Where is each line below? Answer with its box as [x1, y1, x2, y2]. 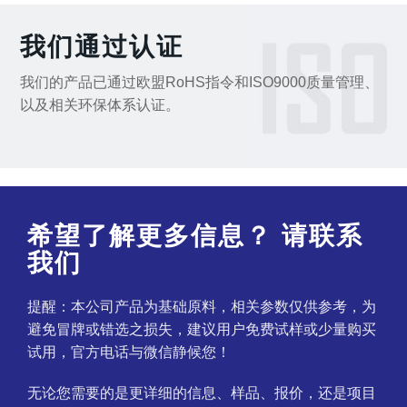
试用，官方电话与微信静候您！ [27, 344, 231, 361]
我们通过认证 [20, 33, 184, 62]
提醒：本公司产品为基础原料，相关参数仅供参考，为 [27, 299, 376, 315]
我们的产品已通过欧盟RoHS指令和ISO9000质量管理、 [20, 74, 380, 91]
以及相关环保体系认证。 [20, 97, 181, 114]
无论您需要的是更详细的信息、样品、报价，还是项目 [27, 385, 376, 402]
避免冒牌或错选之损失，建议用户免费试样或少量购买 [27, 322, 376, 338]
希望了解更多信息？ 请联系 [27, 222, 363, 251]
